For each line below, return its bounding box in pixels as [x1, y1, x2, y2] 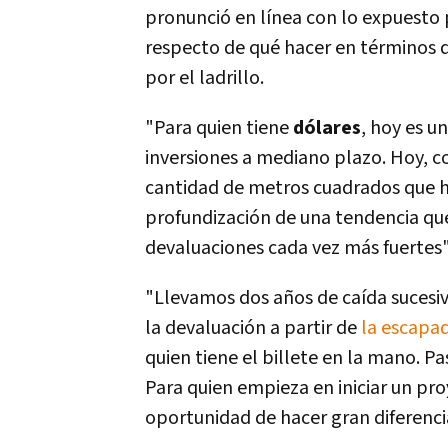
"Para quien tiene [145, 115, 293, 142]
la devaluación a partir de [145, 315, 361, 342]
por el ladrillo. [145, 65, 264, 92]
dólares [293, 115, 361, 142]
